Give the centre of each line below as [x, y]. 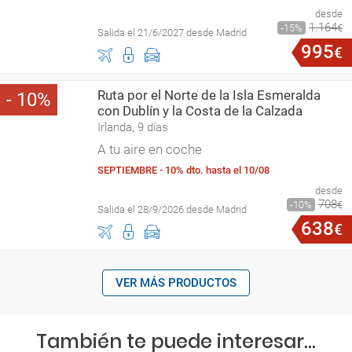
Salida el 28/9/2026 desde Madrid [172, 209]
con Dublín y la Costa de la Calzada [200, 111]
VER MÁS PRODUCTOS [176, 283]
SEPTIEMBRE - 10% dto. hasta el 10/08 [183, 170]
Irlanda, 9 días [133, 127]
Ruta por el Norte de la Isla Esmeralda [209, 95]
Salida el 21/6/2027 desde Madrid [172, 33]
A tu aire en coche [150, 149]
